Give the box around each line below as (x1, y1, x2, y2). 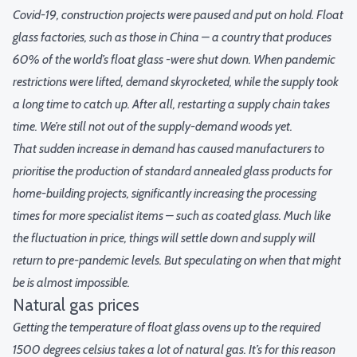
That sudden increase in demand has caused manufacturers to (13, 141, 324, 157)
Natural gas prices (13, 295, 139, 316)
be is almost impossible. (13, 275, 130, 291)
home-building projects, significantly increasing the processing (13, 186, 316, 202)
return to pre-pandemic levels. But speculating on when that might (13, 253, 341, 269)
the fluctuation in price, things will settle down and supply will (13, 230, 316, 246)
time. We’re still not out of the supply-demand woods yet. (13, 119, 292, 135)
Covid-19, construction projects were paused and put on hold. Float (13, 7, 343, 23)
